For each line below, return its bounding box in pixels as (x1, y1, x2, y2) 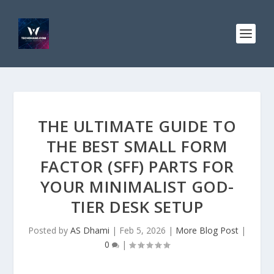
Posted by (28, 224, 70, 236)
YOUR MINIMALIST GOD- (40, 176, 234, 198)
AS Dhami (70, 224, 109, 236)
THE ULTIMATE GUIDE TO (37, 115, 237, 137)
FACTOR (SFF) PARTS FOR (40, 155, 234, 177)
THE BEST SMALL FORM (46, 135, 228, 157)
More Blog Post (176, 224, 239, 236)
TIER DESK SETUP (70, 196, 204, 218)
